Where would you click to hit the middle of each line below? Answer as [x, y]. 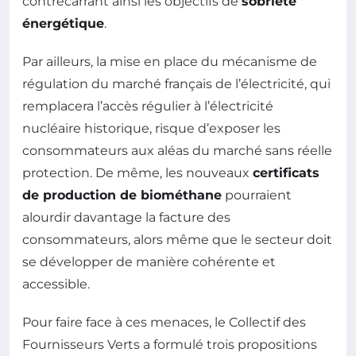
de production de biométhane [122, 195]
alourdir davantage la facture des [126, 217]
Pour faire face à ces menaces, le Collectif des [164, 322]
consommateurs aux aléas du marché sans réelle [177, 150]
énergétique [63, 23]
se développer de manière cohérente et [149, 261]
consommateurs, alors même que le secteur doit [177, 239]
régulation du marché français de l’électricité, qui [176, 83]
